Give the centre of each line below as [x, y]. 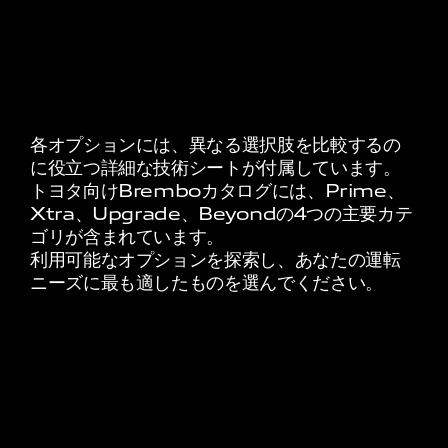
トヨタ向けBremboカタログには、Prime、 [217, 191]
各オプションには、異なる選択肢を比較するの [215, 145]
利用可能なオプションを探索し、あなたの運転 [215, 260]
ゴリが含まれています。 [127, 237]
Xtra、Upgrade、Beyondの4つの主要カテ [221, 214]
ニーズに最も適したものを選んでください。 [206, 283]
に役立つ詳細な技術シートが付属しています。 [215, 168]
